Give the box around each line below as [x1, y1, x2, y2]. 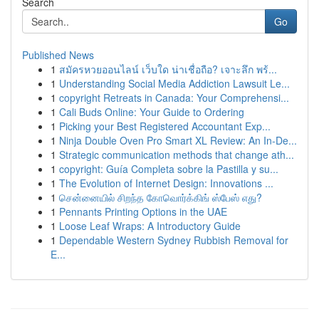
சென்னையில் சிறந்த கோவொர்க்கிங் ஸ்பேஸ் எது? [59, 190, 262, 204]
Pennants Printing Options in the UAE [59, 204, 227, 219]
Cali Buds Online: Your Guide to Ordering [59, 105, 244, 119]
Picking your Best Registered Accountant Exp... [59, 119, 271, 133]
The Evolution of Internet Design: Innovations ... [59, 176, 273, 190]
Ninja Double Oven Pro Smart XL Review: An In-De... [59, 133, 297, 147]
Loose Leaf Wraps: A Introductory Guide [59, 219, 241, 233]
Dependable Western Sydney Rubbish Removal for [59, 233, 288, 247]
